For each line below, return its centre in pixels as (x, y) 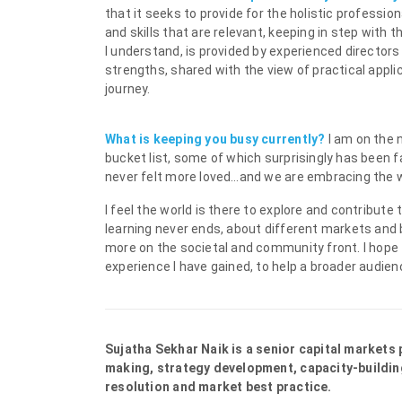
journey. (128, 89)
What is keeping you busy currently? (217, 140)
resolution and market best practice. (218, 387)
